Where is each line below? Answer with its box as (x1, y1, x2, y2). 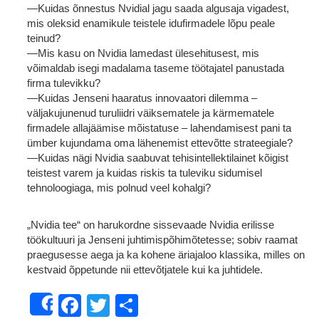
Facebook (81, 291, 182, 316)
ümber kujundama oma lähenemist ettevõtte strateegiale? (27, 137, 293, 149)
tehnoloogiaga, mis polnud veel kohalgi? (27, 182, 211, 194)
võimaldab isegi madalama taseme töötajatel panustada (27, 62, 284, 74)
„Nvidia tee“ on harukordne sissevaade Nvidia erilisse (27, 219, 274, 231)
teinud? (27, 32, 61, 44)
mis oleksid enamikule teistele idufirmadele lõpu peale (27, 17, 275, 29)
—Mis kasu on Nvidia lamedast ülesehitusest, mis (27, 47, 259, 59)
